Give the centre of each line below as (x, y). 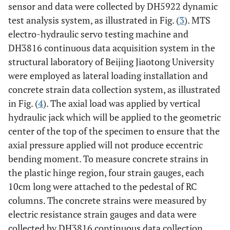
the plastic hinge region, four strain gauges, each (106, 172)
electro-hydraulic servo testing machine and (98, 34)
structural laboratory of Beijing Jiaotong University (111, 61)
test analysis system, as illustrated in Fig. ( (94, 20)
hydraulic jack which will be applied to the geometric (114, 117)
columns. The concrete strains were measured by (107, 200)
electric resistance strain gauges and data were (102, 214)
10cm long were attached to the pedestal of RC (103, 186)
